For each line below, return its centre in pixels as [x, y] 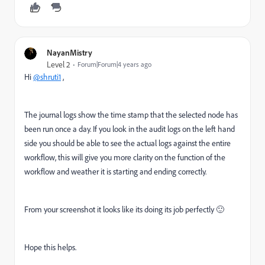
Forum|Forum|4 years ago [114, 64]
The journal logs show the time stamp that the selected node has [131, 115]
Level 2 [59, 65]
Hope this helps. [50, 248]
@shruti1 [47, 77]
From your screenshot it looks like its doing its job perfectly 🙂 [124, 210]
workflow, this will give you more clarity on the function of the [125, 158]
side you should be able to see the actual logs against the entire [127, 143]
